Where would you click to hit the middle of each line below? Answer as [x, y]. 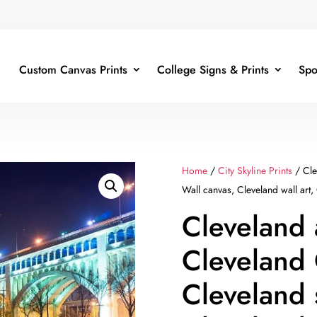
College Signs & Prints [213, 69]
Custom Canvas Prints [73, 69]
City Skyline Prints [255, 170]
